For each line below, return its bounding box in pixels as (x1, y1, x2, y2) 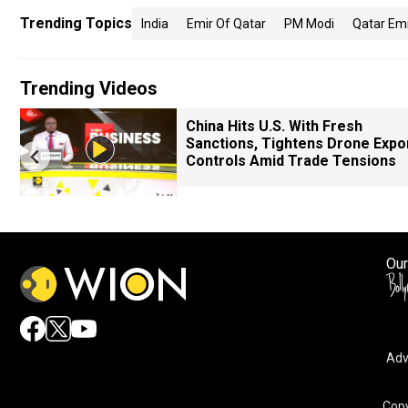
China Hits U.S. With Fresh (186, 117, 362, 135)
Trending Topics (20, 15, 132, 32)
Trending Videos (20, 77, 158, 99)
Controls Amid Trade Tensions (186, 152, 396, 169)
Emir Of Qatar (187, 16, 266, 31)
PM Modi (284, 16, 334, 31)
